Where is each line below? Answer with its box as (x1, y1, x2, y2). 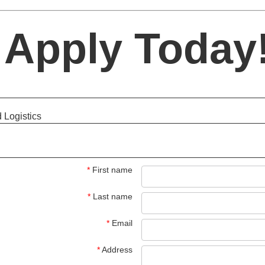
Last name (93, 192, 132, 201)
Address (102, 245, 132, 254)
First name (92, 165, 132, 174)
